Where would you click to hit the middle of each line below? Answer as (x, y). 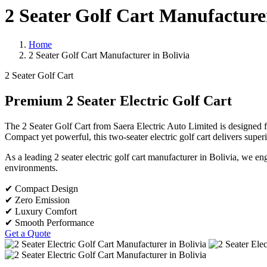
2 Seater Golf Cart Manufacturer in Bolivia (109, 55)
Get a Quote (28, 234)
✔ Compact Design (41, 189)
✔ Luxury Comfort (41, 212)
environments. (31, 168)
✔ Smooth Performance (49, 223)
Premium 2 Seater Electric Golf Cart (118, 101)
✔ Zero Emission (37, 200)
